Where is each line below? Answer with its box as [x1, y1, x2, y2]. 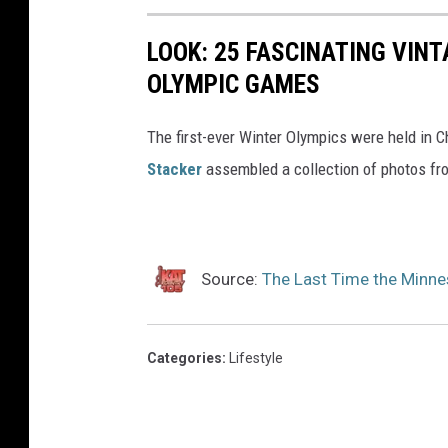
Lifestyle [229, 350, 283, 367]
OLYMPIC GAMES [147, 68, 320, 99]
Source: [197, 269, 262, 290]
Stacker [147, 159, 202, 180]
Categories [147, 350, 222, 367]
